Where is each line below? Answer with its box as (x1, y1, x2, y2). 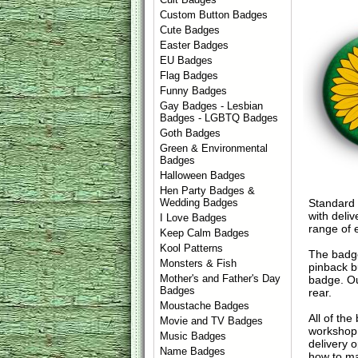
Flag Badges (160, 70, 219, 82)
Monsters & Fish (160, 257, 237, 269)
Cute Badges (160, 24, 221, 36)
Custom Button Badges (160, 9, 268, 21)
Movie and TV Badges (160, 315, 264, 327)
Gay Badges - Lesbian (160, 100, 264, 112)
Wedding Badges (160, 197, 239, 209)
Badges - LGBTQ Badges (160, 112, 279, 124)
